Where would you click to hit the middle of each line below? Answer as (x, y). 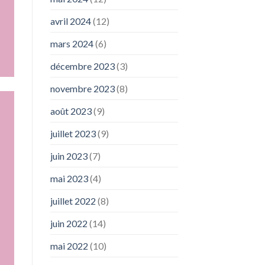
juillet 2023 (73, 134)
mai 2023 (69, 179)
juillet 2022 (73, 201)
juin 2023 (69, 156)
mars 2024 (72, 44)
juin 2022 (69, 224)
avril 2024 (70, 21)
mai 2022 (69, 246)
